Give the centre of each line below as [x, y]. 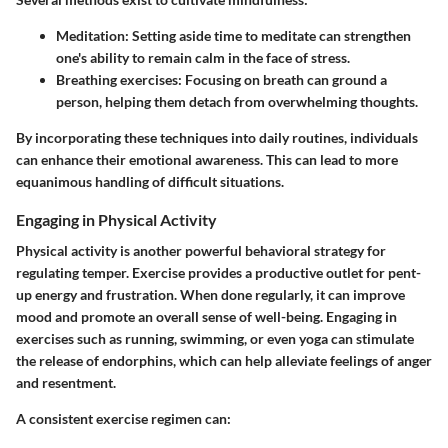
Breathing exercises [117, 79]
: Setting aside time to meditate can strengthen [268, 35]
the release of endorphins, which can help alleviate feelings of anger [224, 361]
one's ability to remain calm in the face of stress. [203, 57]
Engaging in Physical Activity [116, 219]
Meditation [90, 35]
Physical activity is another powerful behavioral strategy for [201, 251]
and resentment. [66, 383]
